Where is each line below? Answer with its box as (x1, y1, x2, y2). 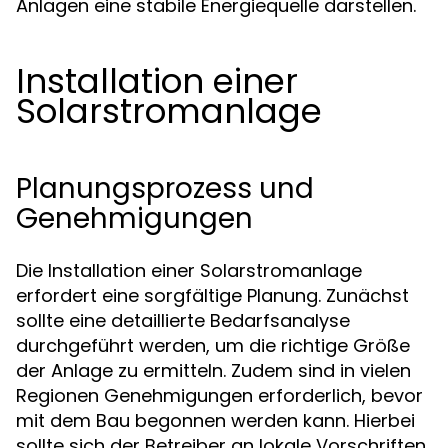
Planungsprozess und (16, 169, 314, 208)
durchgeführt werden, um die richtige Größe (16, 333, 410, 358)
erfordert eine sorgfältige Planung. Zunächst (16, 283, 409, 308)
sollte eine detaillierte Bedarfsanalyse (16, 308, 350, 333)
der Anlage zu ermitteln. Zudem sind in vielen (16, 358, 411, 383)
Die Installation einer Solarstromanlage (16, 258, 362, 283)
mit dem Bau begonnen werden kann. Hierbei (16, 408, 415, 433)
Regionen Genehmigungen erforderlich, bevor (16, 383, 423, 408)
